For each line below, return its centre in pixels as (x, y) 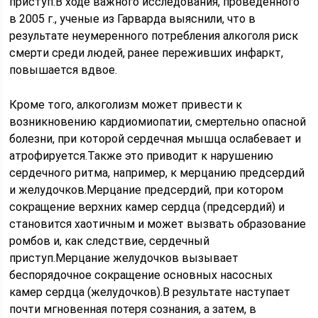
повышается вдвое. (64, 70)
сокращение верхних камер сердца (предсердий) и (147, 207)
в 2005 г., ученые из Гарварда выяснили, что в (133, 19)
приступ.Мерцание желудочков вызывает (124, 258)
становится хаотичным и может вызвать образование (158, 224)
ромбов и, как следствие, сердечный (110, 241)
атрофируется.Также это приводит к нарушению (142, 156)
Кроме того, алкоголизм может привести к (126, 105)
